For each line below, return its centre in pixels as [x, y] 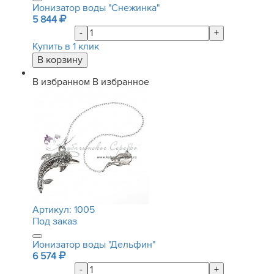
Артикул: [53, 210]
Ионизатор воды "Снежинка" [96, 8]
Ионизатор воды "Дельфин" [94, 245]
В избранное [121, 82]
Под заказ [55, 221]
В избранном [61, 82]
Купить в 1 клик [66, 46]
